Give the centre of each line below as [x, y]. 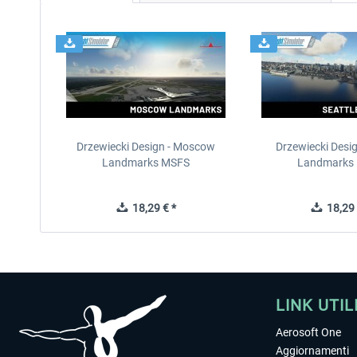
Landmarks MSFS [146, 163]
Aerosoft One [308, 332]
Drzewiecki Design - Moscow [146, 147]
